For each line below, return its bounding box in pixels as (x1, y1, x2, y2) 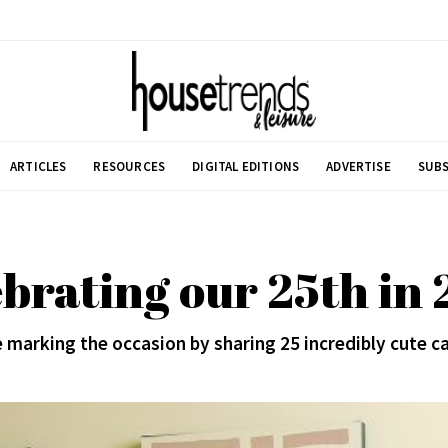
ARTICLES (10, 157, 67, 175)
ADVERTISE (326, 157, 391, 175)
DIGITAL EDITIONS (192, 157, 300, 175)
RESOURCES (93, 157, 166, 175)
